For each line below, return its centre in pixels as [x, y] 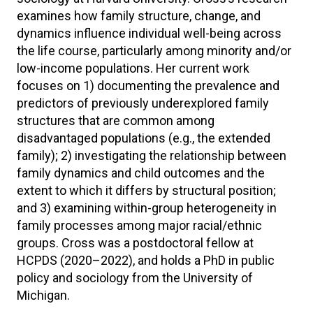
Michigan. [43, 295]
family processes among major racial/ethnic [139, 225]
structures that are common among [116, 121]
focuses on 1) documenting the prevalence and [148, 86]
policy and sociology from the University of [135, 278]
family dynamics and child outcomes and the [141, 173]
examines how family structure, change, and [139, 16]
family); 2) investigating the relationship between [152, 155]
